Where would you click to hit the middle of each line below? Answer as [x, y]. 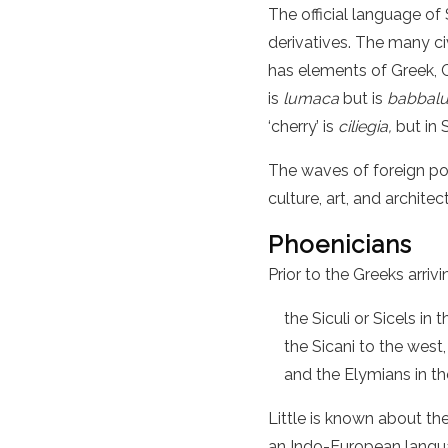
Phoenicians [340, 245]
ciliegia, [367, 127]
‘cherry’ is [303, 127]
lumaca [311, 99]
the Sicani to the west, [365, 347]
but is [363, 99]
